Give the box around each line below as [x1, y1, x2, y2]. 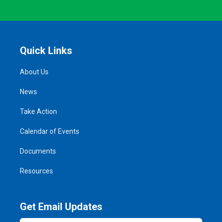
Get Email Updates [20, 200, 103, 213]
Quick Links [20, 44, 72, 56]
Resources [20, 166, 53, 175]
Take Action [20, 107, 57, 115]
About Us [20, 67, 49, 76]
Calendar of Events [20, 127, 79, 135]
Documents [20, 147, 56, 155]
